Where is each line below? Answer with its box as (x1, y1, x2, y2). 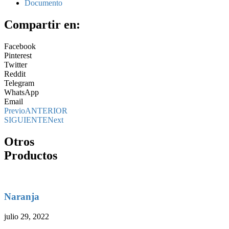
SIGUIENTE (4, 115, 48, 124)
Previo (4, 106, 25, 115)
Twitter (4, 60, 27, 69)
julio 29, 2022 (4, 212, 49, 221)
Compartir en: (4, 17, 80, 31)
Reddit (4, 69, 26, 78)
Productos (4, 148, 57, 162)
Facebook (4, 41, 36, 51)
